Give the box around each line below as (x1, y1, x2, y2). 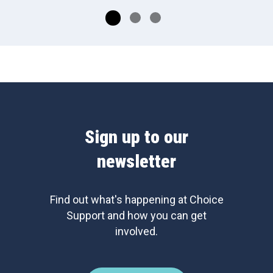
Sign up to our (85, 126, 188, 147)
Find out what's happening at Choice (49, 193, 224, 206)
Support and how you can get (66, 209, 207, 222)
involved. (115, 225, 158, 238)
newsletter (97, 151, 176, 172)
